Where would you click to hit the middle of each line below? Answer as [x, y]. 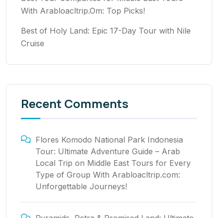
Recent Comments [75, 104]
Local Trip [54, 163]
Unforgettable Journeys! [81, 187]
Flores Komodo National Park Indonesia [109, 140]
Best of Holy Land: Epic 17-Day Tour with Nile [106, 31]
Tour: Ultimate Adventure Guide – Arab [108, 152]
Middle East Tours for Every [139, 163]
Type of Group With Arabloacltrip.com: [108, 175]
